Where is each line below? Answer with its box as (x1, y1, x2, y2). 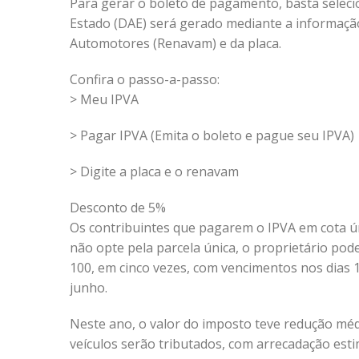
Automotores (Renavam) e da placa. (70, 34, 281, 52)
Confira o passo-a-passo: (70, 71, 220, 88)
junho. (70, 279, 107, 296)
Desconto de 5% (70, 199, 166, 216)
